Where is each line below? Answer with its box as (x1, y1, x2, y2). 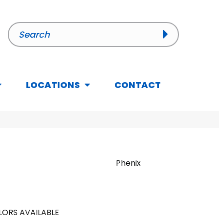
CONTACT (114, 79, 161, 91)
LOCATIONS (26, 79, 80, 91)
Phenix (115, 157, 141, 169)
